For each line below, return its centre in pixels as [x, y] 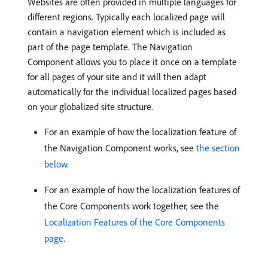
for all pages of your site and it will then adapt [117, 77]
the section [218, 148]
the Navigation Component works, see [120, 148]
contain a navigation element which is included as [127, 32]
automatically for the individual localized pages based [132, 92]
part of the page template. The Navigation [110, 47]
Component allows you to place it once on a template [132, 62]
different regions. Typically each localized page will [126, 17]
